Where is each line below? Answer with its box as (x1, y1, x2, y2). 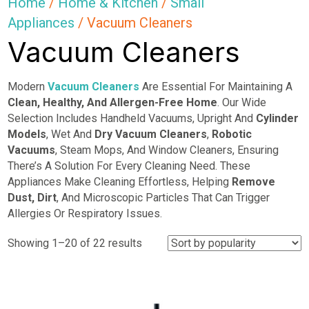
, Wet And (46, 128, 95, 141)
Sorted (141, 236, 175, 250)
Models (8, 128, 47, 141)
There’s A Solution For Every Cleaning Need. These (8, 159, 251, 173)
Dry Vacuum (94, 128, 157, 141)
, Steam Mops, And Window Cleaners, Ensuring (55, 143, 279, 157)
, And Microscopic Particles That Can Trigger (57, 191, 270, 205)
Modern (8, 80, 48, 94)
